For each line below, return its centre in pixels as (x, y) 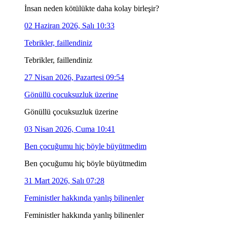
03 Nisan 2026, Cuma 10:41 (70, 129)
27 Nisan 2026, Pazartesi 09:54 (74, 77)
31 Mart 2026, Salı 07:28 (64, 180)
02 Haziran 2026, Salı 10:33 (69, 25)
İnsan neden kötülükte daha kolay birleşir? (92, 8)
